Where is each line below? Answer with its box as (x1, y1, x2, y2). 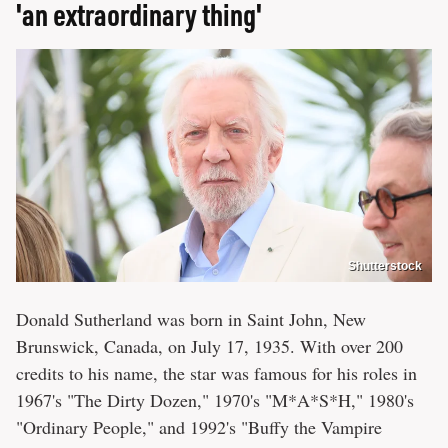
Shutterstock (348, 259, 422, 274)
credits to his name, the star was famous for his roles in (16, 361, 417, 386)
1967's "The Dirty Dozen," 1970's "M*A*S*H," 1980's (16, 388, 414, 413)
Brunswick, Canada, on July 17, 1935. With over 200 (16, 334, 403, 359)
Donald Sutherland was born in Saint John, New (16, 307, 366, 332)
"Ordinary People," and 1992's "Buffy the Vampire (16, 415, 382, 440)
